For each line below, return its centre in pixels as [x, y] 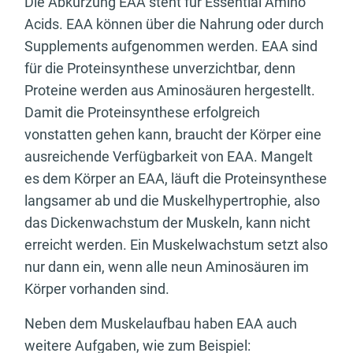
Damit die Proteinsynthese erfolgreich [142, 113]
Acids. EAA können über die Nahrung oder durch [174, 24]
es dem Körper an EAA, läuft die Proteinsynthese [176, 179]
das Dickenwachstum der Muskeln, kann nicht [167, 223]
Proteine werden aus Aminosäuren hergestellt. [170, 91]
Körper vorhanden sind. [100, 289]
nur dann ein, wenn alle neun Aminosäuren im [167, 267]
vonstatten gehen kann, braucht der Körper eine [173, 135]
